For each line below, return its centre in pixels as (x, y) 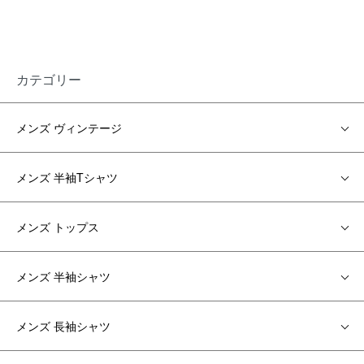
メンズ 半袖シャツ (63, 277)
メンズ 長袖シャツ (63, 326)
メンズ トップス (58, 227)
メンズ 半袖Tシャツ (67, 178)
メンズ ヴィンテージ (69, 128)
